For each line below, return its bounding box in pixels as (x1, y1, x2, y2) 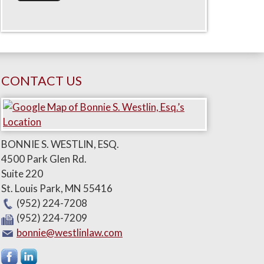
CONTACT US (1, 73, 82, 88)
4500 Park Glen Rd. (1, 153, 87, 165)
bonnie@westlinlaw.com (16, 226, 123, 239)
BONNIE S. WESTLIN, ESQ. (1, 138, 119, 150)
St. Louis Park (1, 182, 61, 194)
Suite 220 (1, 167, 43, 180)
